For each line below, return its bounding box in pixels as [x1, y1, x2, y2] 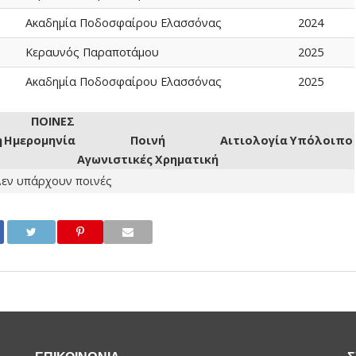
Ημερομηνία [3, 133, 75, 148]
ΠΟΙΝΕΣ [30, 114, 75, 129]
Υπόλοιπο [290, 133, 354, 148]
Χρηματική [154, 152, 219, 167]
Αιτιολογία [220, 133, 288, 148]
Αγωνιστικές [77, 152, 153, 167]
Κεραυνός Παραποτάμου [25, 44, 159, 60]
